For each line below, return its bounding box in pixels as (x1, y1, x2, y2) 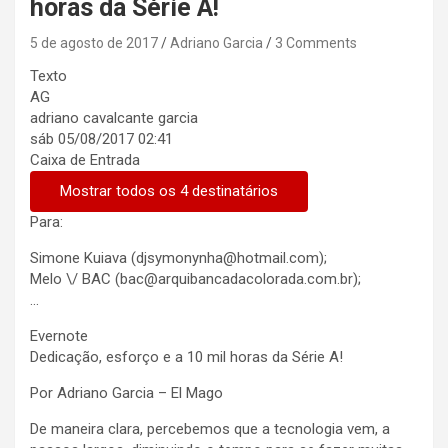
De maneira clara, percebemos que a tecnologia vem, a (30, 420, 390, 439)
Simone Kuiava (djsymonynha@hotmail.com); (30, 249, 327, 268)
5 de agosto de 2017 (30, 35, 158, 52)
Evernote (30, 327, 88, 346)
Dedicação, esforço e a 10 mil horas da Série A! (30, 348, 343, 367)
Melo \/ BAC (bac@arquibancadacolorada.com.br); (30, 270, 361, 289)
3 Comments (275, 35, 357, 52)
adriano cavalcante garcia (30, 109, 198, 128)
